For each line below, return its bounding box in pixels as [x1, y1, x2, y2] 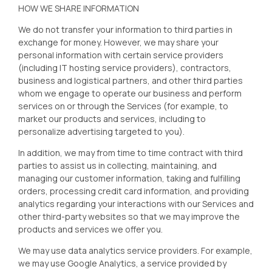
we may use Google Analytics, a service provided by [18, 257, 226, 269]
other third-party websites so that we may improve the [18, 211, 240, 222]
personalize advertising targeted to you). [18, 126, 185, 137]
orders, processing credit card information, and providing [18, 185, 249, 197]
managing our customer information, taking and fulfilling [18, 172, 240, 184]
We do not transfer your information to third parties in [18, 24, 233, 35]
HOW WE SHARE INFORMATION [18, 2, 139, 14]
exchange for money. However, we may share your [18, 36, 219, 48]
